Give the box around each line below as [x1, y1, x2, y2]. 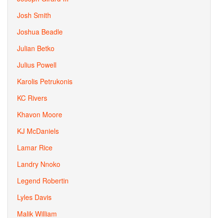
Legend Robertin [17, 176, 69, 185]
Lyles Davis [17, 192, 52, 202]
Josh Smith [17, 10, 51, 20]
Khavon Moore [17, 109, 62, 119]
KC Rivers [17, 93, 47, 103]
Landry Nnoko [17, 159, 60, 169]
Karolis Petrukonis [17, 76, 73, 86]
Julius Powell [17, 60, 56, 70]
